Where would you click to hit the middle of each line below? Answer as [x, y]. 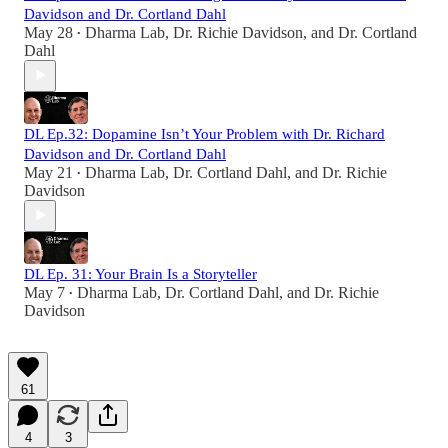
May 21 [48, 172]
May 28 [48, 32]
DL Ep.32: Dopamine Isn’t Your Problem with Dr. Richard [204, 133]
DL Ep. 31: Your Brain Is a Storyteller [140, 273]
